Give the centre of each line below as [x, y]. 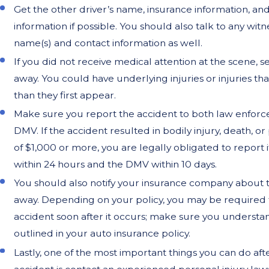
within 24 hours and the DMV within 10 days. [116, 165]
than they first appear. [65, 95]
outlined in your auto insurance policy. [102, 234]
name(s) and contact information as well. [108, 43]
